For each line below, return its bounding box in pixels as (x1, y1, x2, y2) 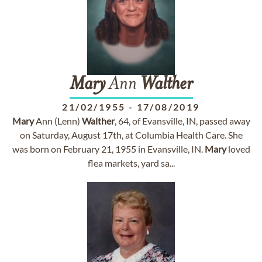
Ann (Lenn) (33, 115, 82, 126)
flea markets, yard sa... (87, 157, 175, 168)
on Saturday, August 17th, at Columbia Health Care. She (19, 129, 243, 140)
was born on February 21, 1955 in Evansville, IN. (12, 143, 205, 154)
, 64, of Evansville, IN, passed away (114, 115, 250, 126)
